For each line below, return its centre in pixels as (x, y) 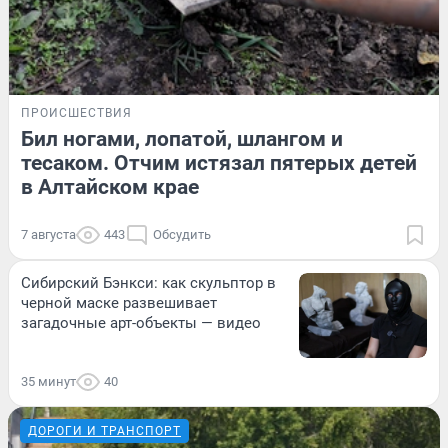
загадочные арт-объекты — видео (141, 322)
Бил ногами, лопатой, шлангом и (182, 138)
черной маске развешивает (119, 302)
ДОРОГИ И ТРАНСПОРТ (104, 431)
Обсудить (182, 234)
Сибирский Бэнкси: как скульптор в (148, 282)
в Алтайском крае (110, 186)
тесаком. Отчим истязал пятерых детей (219, 162)
